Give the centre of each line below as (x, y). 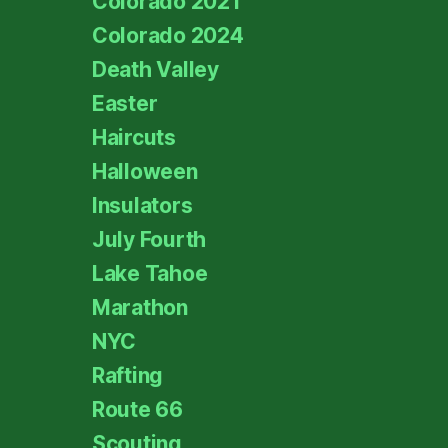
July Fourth (149, 239)
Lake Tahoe (150, 273)
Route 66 (137, 409)
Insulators (142, 205)
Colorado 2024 (168, 35)
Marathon (140, 307)
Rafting (128, 375)
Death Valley (155, 69)
